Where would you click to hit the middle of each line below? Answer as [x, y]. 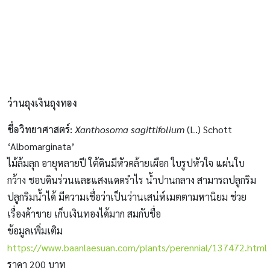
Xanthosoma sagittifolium [131, 129]
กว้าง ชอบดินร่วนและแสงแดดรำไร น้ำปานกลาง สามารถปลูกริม [132, 180]
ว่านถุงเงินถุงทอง [42, 102]
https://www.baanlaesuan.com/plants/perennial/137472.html [137, 247]
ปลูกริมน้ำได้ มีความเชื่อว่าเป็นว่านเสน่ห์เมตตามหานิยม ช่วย [127, 196]
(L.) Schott [209, 129]
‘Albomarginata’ [41, 146]
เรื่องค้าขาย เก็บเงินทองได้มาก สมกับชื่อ [84, 213]
